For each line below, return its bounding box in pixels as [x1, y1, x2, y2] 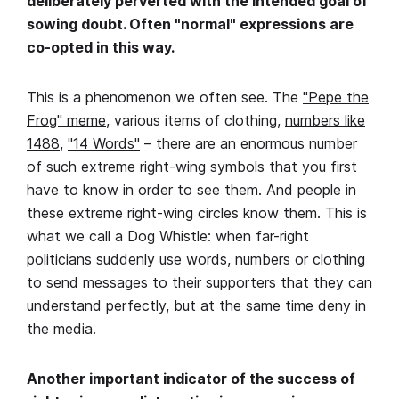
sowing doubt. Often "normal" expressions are [27, 15, 354, 34]
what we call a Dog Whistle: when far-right [27, 227, 309, 246]
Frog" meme [27, 111, 106, 130]
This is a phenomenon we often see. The [27, 88, 303, 107]
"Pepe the [303, 88, 369, 107]
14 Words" [73, 134, 140, 153]
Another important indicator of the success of [27, 370, 355, 388]
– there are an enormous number [140, 134, 357, 153]
